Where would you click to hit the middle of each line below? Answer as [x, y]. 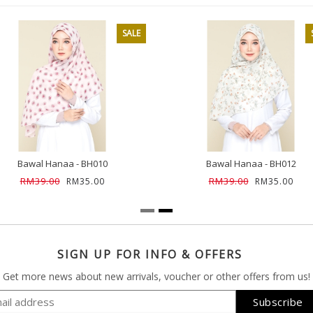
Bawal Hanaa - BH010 [62, 163]
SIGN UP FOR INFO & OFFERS [150, 254]
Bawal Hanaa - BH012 [251, 163]
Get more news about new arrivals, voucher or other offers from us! [156, 276]
